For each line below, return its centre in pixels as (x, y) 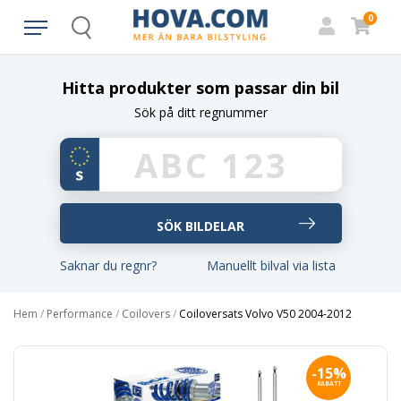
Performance (80, 314)
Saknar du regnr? (108, 265)
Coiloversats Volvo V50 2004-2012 (265, 314)
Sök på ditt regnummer (200, 112)
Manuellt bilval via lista (271, 265)
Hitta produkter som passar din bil (200, 88)
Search (98, 34)
